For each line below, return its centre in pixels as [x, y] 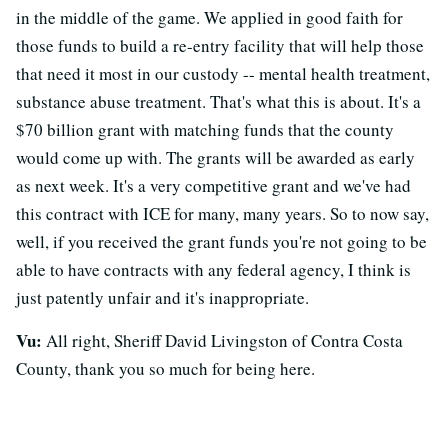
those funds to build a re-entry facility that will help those [220, 45]
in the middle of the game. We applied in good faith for [209, 17]
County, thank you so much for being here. [165, 368]
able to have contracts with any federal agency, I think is [213, 269]
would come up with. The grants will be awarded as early [215, 157]
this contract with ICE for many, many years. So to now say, [222, 213]
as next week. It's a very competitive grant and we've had [213, 185]
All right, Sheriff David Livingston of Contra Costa [222, 340]
